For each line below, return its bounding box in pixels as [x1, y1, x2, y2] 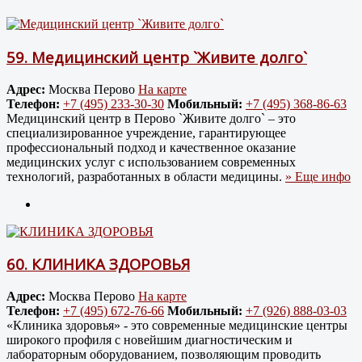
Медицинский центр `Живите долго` [32, 47, 307, 68]
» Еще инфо [285, 169, 351, 183]
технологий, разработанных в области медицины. [6, 169, 285, 183]
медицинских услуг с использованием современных [6, 154, 296, 169]
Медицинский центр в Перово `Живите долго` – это [6, 111, 296, 125]
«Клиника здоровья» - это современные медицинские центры [6, 318, 347, 333]
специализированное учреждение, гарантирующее [6, 125, 286, 140]
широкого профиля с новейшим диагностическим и [6, 333, 293, 347]
